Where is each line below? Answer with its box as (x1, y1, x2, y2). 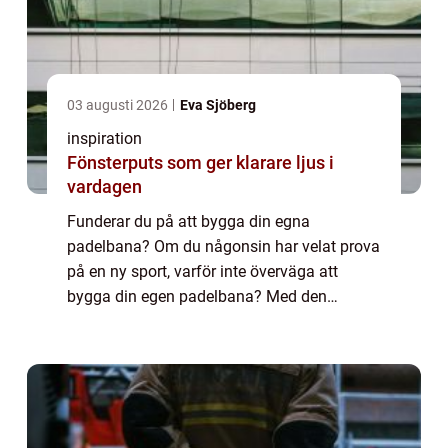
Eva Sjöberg (180, 97, 256, 114)
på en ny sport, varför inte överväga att (67, 262, 338, 282)
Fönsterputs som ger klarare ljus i (67, 152, 334, 174)
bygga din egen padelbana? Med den (67, 287, 327, 307)
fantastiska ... (67, 337, 163, 357)
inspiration (67, 129, 142, 149)
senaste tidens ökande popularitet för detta (67, 312, 369, 332)
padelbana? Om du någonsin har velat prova (67, 237, 380, 257)
